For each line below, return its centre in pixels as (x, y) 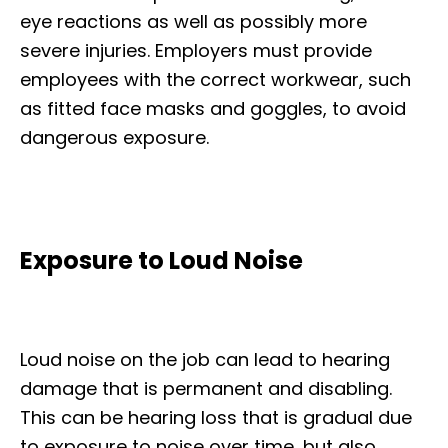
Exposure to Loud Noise (161, 260)
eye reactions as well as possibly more (193, 21)
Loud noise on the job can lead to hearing (205, 359)
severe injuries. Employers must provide (196, 50)
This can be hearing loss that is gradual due (216, 417)
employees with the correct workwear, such (215, 79)
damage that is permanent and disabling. (206, 388)
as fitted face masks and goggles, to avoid (213, 108)
